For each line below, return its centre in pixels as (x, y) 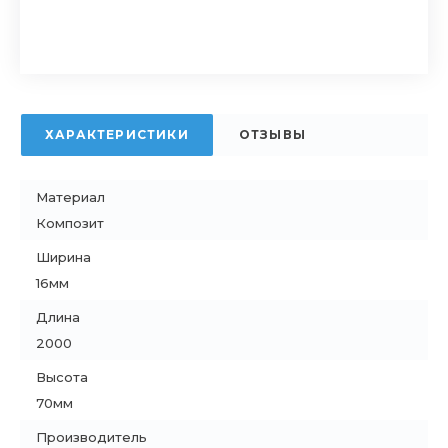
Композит (70, 223)
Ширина (63, 257)
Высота (62, 377)
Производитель (91, 437)
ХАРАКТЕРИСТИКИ (117, 134)
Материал (70, 197)
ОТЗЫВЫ (272, 134)
